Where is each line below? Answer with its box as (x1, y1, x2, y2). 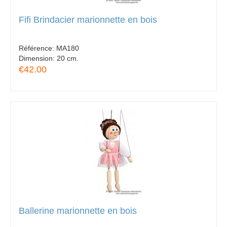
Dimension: (19, 54, 57, 62)
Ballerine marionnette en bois (19, 205, 137, 216)
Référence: (19, 44, 56, 52)
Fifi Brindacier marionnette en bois (19, 15, 157, 25)
